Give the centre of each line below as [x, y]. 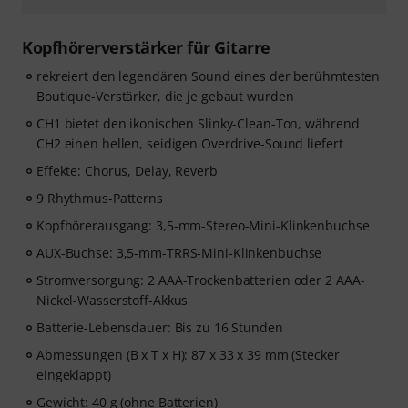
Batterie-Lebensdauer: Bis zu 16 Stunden [160, 327]
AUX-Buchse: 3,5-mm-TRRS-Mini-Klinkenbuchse [179, 253]
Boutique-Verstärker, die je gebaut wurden [165, 96]
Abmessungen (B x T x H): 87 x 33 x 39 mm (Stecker [188, 355]
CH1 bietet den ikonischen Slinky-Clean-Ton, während [198, 123]
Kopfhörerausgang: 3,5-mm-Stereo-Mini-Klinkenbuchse [203, 225]
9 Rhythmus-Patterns [100, 198]
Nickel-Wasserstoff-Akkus [112, 300]
